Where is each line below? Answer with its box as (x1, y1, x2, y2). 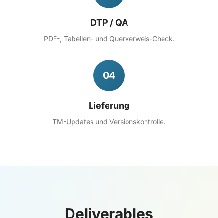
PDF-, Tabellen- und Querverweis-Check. (43, 35, 175, 43)
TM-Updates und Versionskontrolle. (53, 117, 165, 126)
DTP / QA (90, 18, 128, 28)
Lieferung (89, 100, 129, 110)
